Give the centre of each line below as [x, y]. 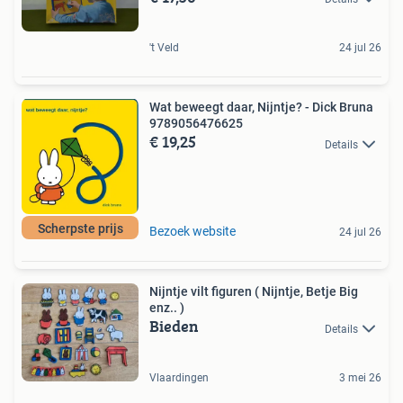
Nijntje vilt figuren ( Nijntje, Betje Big [254, 292]
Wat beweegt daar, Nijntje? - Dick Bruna [261, 107]
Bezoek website [193, 232]
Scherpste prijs [80, 229]
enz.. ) [167, 308]
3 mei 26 [360, 377]
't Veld [164, 48]
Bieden [174, 327]
